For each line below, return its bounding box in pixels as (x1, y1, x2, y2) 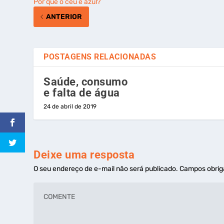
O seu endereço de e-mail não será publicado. (33, 164, 178, 173)
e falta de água (43, 86, 120, 99)
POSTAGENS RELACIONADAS (43, 51, 156, 61)
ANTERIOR (46, 12, 82, 21)
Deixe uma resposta (33, 148, 135, 161)
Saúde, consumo (43, 75, 128, 88)
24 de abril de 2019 (43, 102, 97, 110)
